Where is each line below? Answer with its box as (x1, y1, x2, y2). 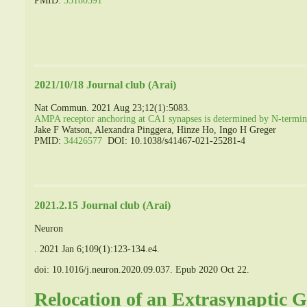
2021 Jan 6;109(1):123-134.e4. (40, 244, 160, 255)
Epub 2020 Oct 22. (175, 265, 249, 275)
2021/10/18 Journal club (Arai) (34, 77, 176, 91)
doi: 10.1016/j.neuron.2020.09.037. (34, 265, 173, 275)
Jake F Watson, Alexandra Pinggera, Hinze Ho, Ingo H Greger (34, 125, 276, 136)
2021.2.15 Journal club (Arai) (34, 198, 171, 212)
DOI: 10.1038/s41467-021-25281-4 (102, 136, 245, 147)
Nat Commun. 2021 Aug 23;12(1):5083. (34, 103, 191, 114)
